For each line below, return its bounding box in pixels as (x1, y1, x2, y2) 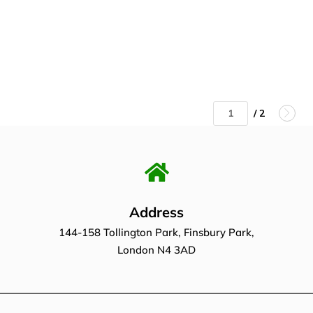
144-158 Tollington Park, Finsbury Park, (59, 225, 254, 239)
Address (129, 203, 184, 221)
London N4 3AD (117, 242, 196, 256)
